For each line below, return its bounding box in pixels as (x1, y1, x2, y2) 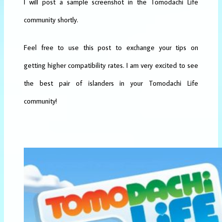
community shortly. (24, 14, 78, 24)
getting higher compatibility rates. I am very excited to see (24, 60, 198, 70)
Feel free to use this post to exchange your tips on (24, 42, 198, 52)
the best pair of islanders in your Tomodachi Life (24, 78, 198, 88)
